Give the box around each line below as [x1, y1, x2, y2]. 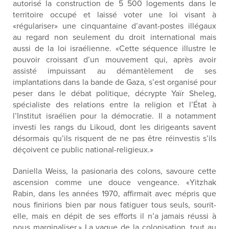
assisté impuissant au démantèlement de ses [13, 66, 216, 76]
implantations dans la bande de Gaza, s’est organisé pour [13, 77, 216, 87]
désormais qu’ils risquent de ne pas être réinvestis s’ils [13, 133, 216, 144]
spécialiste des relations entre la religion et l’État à [13, 100, 216, 110]
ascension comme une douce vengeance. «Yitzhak [13, 177, 216, 188]
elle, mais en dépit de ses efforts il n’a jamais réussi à [13, 211, 216, 221]
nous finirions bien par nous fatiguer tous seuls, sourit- [13, 200, 216, 210]
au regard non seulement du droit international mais [13, 32, 216, 42]
